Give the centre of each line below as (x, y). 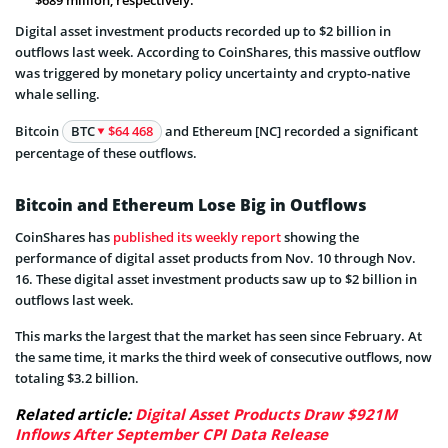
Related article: (75, 413)
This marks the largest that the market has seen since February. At (218, 335)
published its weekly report (197, 236)
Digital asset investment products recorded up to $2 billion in (203, 30)
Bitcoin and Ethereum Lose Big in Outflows (191, 204)
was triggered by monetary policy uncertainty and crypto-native (212, 72)
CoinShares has (64, 236)
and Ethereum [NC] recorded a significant (290, 130)
